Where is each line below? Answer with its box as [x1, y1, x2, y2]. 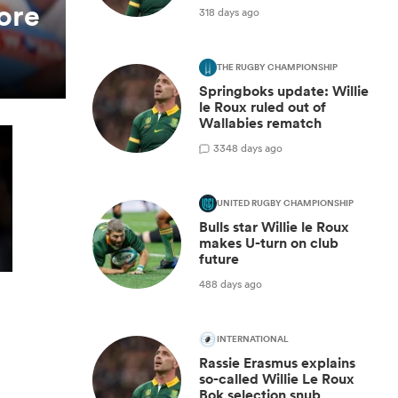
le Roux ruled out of [199, 98, 326, 116]
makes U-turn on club [199, 234, 338, 252]
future [199, 250, 239, 268]
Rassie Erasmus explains [199, 354, 355, 372]
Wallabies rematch [199, 114, 322, 132]
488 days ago [199, 275, 262, 291]
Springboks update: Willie [199, 82, 369, 100]
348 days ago [219, 139, 283, 155]
